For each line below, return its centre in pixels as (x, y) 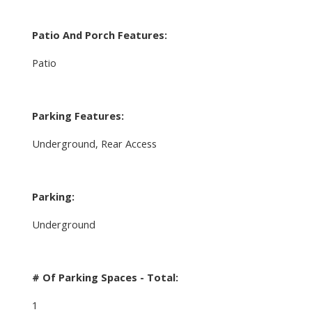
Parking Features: (78, 115)
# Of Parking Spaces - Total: (105, 277)
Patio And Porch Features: (99, 34)
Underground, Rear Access (94, 143)
